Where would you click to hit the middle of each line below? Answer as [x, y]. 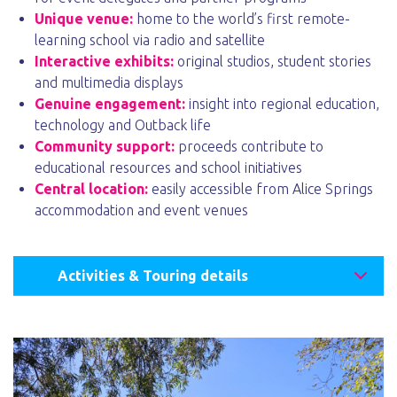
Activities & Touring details [153, 276]
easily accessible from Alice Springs [262, 189]
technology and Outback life [123, 125]
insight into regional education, [282, 104]
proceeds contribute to [249, 147]
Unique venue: [84, 19]
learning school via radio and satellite [150, 40]
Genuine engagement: [110, 104]
